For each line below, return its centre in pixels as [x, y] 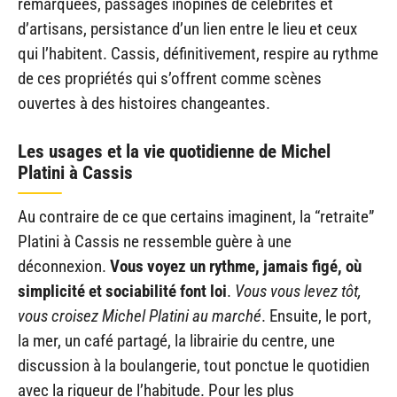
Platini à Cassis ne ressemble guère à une [155, 242]
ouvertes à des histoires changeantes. [144, 103]
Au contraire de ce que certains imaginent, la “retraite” [196, 217]
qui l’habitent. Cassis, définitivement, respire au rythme [198, 53]
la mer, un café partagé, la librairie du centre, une [176, 341]
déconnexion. [64, 267]
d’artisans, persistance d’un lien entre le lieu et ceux [187, 28]
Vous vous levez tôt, [298, 292]
